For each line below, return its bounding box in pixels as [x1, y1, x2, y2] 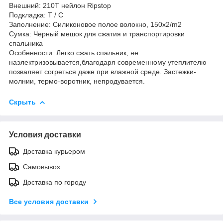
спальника [9, 39, 43, 47]
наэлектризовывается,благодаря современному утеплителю [9, 58, 207, 66]
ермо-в [41, 77, 64, 85]
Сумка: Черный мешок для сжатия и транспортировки [9, 29, 185, 38]
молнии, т [9, 77, 41, 85]
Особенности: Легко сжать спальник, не [9, 48, 138, 57]
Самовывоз [23, 162, 60, 171]
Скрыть [9, 98, 36, 106]
